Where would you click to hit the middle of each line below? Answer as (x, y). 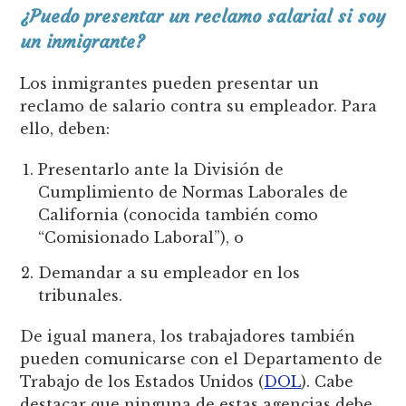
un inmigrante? (83, 41)
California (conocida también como (179, 214)
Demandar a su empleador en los (169, 273)
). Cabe (328, 382)
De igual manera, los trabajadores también (188, 337)
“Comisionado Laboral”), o (141, 237)
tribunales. (83, 296)
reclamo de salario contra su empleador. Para (199, 106)
